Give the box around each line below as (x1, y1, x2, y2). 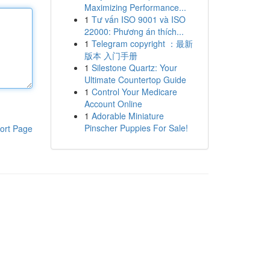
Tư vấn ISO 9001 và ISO (91, 13, 186, 25)
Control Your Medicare (91, 86, 177, 98)
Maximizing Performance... (84, 1, 186, 13)
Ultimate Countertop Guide (84, 74, 186, 86)
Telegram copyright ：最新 (91, 37, 193, 49)
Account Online (84, 98, 142, 110)
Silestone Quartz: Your (91, 61, 177, 74)
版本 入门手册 (84, 49, 137, 61)
